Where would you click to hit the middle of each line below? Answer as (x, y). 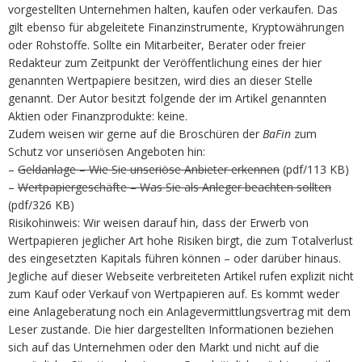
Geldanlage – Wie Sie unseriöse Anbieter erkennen (149, 170)
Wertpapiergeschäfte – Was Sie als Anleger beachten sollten (175, 187)
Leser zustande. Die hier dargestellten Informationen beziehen (171, 330)
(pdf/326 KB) (41, 205)
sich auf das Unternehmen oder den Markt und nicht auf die (164, 347)
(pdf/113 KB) (314, 170)
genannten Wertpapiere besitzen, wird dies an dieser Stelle (160, 81)
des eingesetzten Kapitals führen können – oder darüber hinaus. (175, 259)
